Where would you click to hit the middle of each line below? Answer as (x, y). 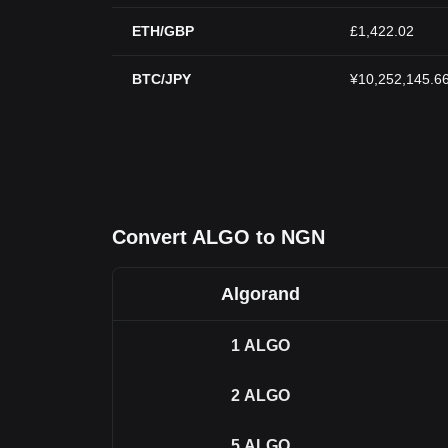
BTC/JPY (161, 79)
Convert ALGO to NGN (218, 237)
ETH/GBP (163, 31)
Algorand (260, 294)
